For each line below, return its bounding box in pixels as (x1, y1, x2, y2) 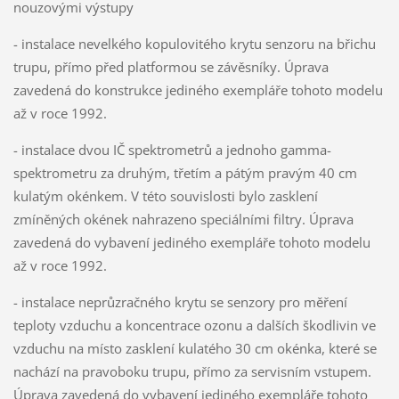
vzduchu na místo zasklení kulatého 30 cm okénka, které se (12, 338, 377, 357)
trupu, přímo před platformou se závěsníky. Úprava (12, 57, 329, 76)
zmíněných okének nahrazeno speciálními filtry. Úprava (12, 209, 354, 228)
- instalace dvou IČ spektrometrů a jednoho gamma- (12, 140, 331, 159)
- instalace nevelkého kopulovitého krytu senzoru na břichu (12, 34, 376, 53)
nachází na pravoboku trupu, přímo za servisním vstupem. (12, 362, 371, 380)
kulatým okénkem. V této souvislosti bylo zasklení (12, 186, 318, 205)
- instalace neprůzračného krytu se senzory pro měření (12, 292, 347, 311)
